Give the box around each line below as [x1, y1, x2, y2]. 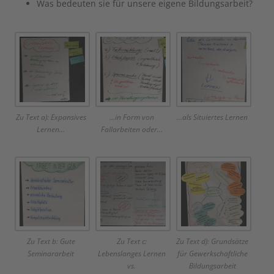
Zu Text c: [116, 236, 147, 247]
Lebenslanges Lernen [97, 248, 166, 259]
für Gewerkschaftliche [177, 248, 248, 259]
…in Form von [109, 111, 154, 122]
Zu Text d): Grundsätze [176, 236, 249, 247]
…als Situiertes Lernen [177, 111, 248, 122]
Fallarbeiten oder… [100, 124, 163, 135]
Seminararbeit [28, 248, 75, 259]
